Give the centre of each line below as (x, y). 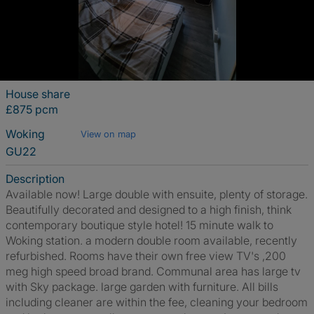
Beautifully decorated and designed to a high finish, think (149, 210)
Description (35, 179)
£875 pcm (32, 109)
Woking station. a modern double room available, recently (151, 240)
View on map (108, 134)
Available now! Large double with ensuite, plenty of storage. (157, 194)
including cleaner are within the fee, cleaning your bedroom (157, 302)
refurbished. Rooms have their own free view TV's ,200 (146, 256)
